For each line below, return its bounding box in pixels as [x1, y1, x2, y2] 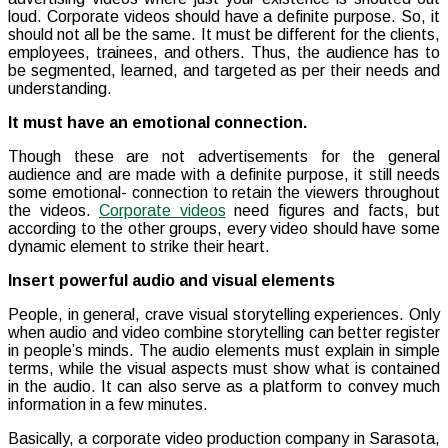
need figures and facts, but [225, 202, 440, 220]
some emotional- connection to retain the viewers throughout [8, 184, 440, 202]
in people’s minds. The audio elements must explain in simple [8, 342, 440, 360]
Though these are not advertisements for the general [8, 148, 440, 166]
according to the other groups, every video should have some [8, 220, 440, 238]
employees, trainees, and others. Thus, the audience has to [8, 44, 440, 62]
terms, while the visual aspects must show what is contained [8, 360, 440, 378]
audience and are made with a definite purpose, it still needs [8, 166, 440, 184]
